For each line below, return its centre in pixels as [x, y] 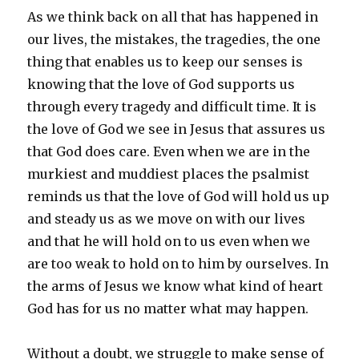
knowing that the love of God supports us [161, 84]
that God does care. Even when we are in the [169, 151]
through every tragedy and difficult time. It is [172, 107]
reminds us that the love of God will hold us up [179, 196]
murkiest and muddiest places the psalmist [169, 174]
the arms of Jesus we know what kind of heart [175, 286]
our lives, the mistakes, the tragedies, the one [174, 39]
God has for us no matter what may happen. [168, 309]
